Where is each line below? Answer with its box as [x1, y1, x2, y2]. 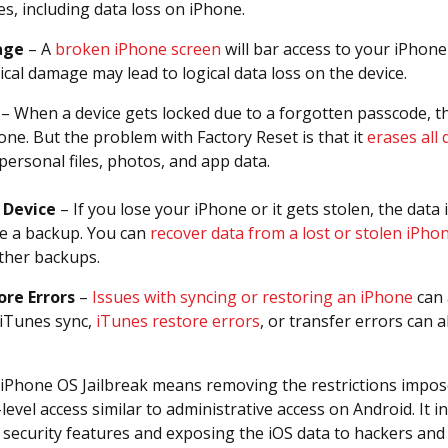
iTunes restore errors [96, 310, 260, 332]
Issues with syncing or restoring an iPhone [92, 286, 413, 308]
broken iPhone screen [55, 38, 221, 60]
